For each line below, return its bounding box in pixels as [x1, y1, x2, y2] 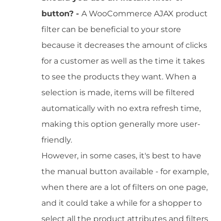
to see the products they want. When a [41, 72, 196, 82]
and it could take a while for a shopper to [41, 198, 202, 208]
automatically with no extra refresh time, [41, 104, 201, 113]
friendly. [41, 135, 72, 145]
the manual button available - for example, [41, 167, 209, 177]
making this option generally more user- [41, 119, 200, 129]
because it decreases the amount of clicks [41, 40, 207, 50]
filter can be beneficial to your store [41, 25, 181, 35]
